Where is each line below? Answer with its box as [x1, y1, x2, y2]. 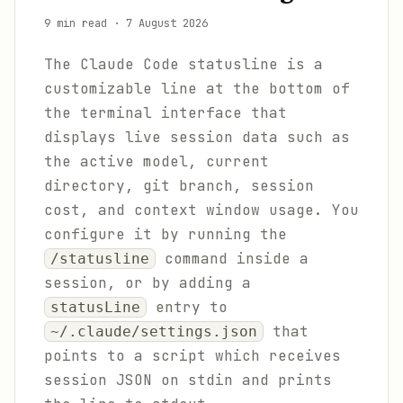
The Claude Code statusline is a [44, 55, 323, 74]
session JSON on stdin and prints [44, 371, 332, 390]
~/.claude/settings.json [50, 323, 257, 340]
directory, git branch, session [44, 176, 314, 195]
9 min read [44, 16, 107, 31]
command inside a [156, 249, 309, 268]
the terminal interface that [44, 103, 287, 122]
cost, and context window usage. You [44, 201, 359, 219]
